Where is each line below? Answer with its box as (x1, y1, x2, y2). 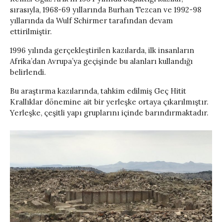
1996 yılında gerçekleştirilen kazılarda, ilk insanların (10, 46, 194, 55)
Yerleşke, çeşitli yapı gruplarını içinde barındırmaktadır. (10, 108, 209, 118)
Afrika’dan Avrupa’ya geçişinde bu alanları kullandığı (10, 56, 193, 66)
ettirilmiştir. (10, 27, 52, 37)
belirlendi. (10, 67, 46, 77)
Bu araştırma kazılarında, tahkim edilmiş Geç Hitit (10, 86, 186, 96)
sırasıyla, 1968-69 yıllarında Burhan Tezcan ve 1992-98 (10, 5, 201, 15)
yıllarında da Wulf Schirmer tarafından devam (10, 16, 173, 26)
